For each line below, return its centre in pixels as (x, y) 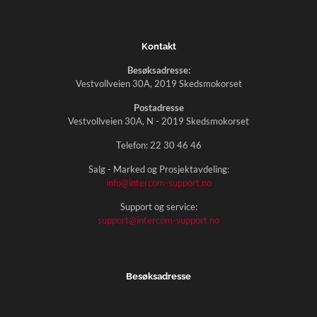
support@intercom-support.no (158, 220)
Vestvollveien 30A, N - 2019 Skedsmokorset (158, 121)
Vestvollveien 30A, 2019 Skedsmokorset (158, 83)
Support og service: (158, 207)
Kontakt (158, 46)
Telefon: (133, 145)
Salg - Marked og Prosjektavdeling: (158, 169)
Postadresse (158, 108)
